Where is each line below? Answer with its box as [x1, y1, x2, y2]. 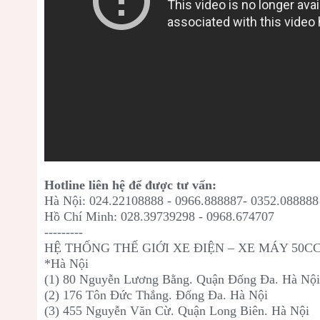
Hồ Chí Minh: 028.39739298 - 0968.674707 [44, 209, 274, 224]
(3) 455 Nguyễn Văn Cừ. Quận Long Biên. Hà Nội [44, 303, 313, 318]
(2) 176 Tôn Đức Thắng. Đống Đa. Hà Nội [44, 287, 271, 302]
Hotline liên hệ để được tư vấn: [44, 177, 216, 192]
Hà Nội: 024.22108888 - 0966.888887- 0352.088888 [44, 193, 319, 208]
